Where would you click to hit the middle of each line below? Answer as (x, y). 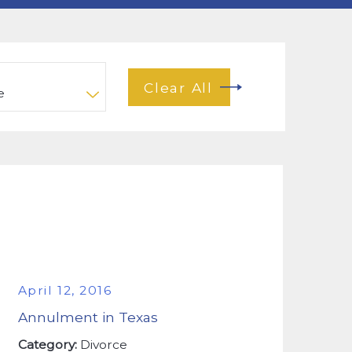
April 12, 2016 (65, 290)
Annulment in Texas (88, 317)
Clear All (178, 87)
